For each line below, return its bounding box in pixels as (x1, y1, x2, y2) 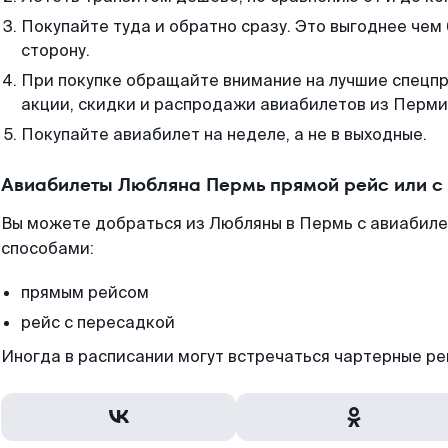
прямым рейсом (21, 282, 149, 303)
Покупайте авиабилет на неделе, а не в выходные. (21, 124, 427, 145)
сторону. (21, 40, 90, 61)
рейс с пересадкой (21, 312, 175, 333)
